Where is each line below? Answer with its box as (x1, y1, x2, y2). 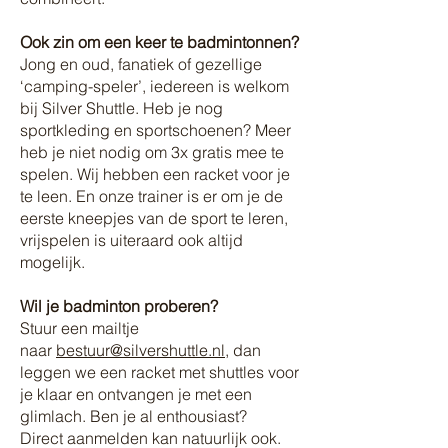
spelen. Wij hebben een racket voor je (20, 164, 290, 184)
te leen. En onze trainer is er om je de (20, 186, 283, 206)
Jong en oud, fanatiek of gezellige (20, 54, 262, 74)
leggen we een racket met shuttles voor (20, 362, 299, 382)
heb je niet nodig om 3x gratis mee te (20, 142, 284, 162)
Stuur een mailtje (20, 318, 139, 338)
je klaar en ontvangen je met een (20, 384, 252, 404)
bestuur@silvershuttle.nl (56, 340, 225, 360)
